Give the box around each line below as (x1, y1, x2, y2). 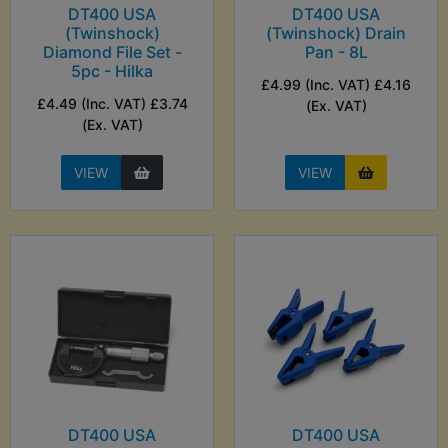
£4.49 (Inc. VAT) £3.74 (36, 95, 188, 113)
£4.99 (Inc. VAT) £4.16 (261, 76, 411, 94)
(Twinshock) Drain (266, 23, 406, 44)
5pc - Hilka (71, 61, 153, 82)
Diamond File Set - (42, 42, 182, 63)
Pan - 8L (304, 42, 368, 63)
